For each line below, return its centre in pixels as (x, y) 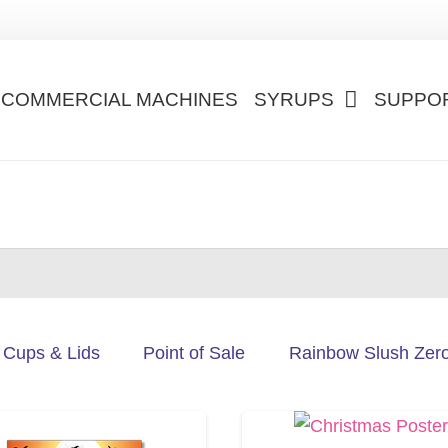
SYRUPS (294, 99)
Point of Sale (194, 353)
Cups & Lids (52, 353)
